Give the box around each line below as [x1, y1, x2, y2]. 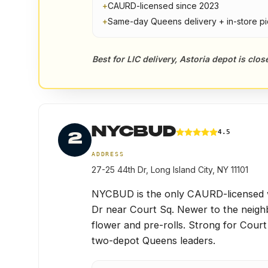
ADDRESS [92, 151, 124, 157]
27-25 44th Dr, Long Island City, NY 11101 [92, 165, 248, 175]
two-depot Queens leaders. [92, 234, 215, 246]
